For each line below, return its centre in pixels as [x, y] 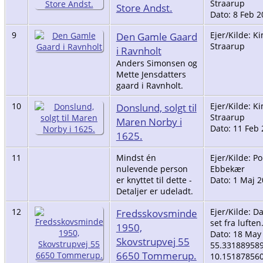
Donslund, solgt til [156, 107]
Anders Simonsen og [156, 63]
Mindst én [136, 157]
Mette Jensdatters [151, 74]
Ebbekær [227, 168]
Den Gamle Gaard [156, 36]
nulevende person [152, 168]
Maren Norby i [149, 121]
